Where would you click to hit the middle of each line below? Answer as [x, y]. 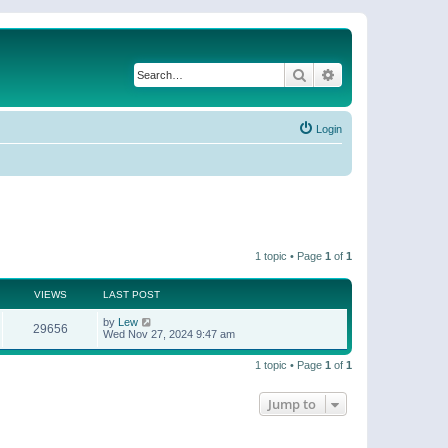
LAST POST [131, 294]
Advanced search [388, 74]
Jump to [292, 403]
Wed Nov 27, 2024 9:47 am [169, 333]
